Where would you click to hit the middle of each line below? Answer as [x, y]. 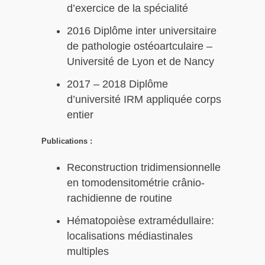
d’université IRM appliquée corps [144, 99]
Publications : [67, 141]
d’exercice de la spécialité [127, 8]
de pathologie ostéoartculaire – [140, 46]
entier [80, 114]
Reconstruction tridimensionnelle [144, 168]
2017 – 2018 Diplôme [117, 84]
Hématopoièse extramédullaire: [140, 221]
